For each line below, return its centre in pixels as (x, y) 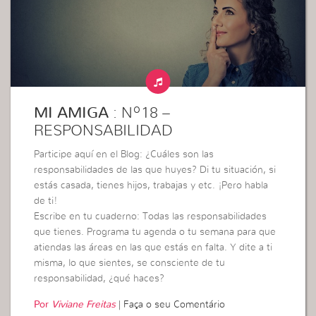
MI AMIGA (72, 113)
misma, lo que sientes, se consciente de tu (130, 263)
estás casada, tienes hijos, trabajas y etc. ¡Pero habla (151, 186)
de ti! (46, 201)
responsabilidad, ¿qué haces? (99, 279)
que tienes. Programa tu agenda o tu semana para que (155, 232)
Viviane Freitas (84, 305)
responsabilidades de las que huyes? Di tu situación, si (155, 170)
